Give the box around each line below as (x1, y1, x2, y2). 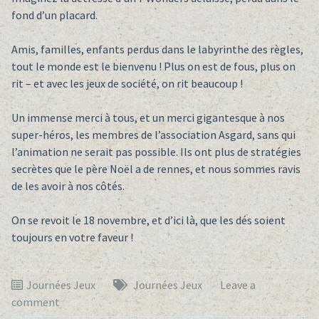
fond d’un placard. (11, 8, 98, 23)
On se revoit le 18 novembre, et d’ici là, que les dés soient (11, 213, 286, 228)
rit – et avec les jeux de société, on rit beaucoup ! (11, 76, 243, 91)
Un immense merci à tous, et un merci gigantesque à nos (11, 110, 285, 125)
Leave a (219, 278, 256, 293)
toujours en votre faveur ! (11, 230, 133, 245)
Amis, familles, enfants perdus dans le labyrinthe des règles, (11, 42, 303, 57)
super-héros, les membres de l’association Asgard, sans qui (11, 127, 296, 142)
